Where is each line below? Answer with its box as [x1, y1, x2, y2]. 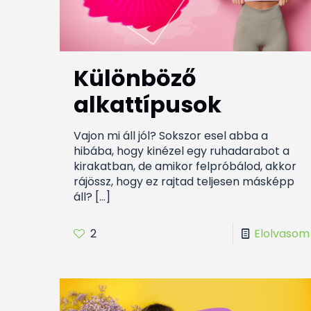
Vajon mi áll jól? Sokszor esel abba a [73, 128, 268, 144]
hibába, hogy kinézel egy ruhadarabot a [73, 143, 289, 160]
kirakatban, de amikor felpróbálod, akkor [73, 158, 296, 175]
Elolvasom [253, 226, 310, 242]
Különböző [73, 62, 196, 94]
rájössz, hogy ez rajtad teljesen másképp [73, 174, 294, 190]
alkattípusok [73, 89, 221, 121]
